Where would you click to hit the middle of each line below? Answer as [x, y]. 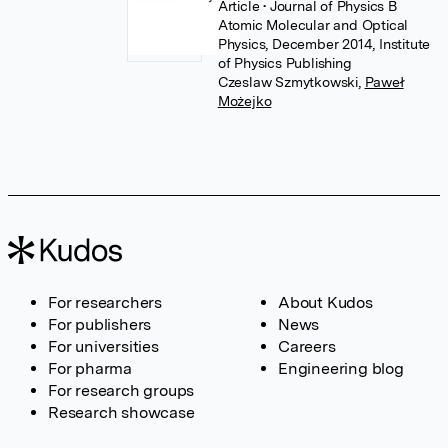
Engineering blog [341, 368]
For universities [103, 346]
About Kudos [325, 302]
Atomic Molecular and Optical [313, 25]
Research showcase [121, 412]
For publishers [100, 324]
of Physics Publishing [284, 63]
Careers [307, 346]
